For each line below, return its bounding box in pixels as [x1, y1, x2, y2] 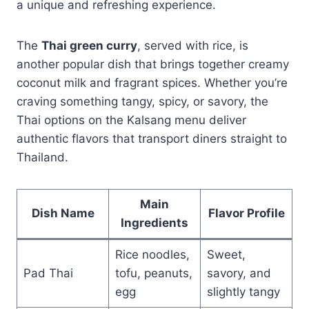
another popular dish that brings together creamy [17, 57, 289, 71]
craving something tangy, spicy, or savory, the [17, 94, 268, 108]
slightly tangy [206, 284, 280, 299]
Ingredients [121, 215, 188, 230]
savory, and [206, 266, 271, 280]
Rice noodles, [114, 247, 190, 261]
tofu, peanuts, [114, 266, 192, 280]
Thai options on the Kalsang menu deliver [17, 112, 246, 127]
